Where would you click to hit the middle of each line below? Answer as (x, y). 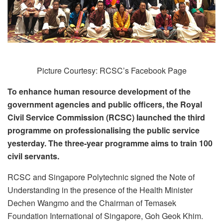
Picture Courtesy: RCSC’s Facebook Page (111, 71)
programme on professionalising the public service (104, 130)
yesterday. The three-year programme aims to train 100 (110, 143)
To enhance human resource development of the (99, 92)
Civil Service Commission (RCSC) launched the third (106, 117)
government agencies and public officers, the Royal (105, 105)
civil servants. (33, 156)
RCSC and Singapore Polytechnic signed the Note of (101, 177)
